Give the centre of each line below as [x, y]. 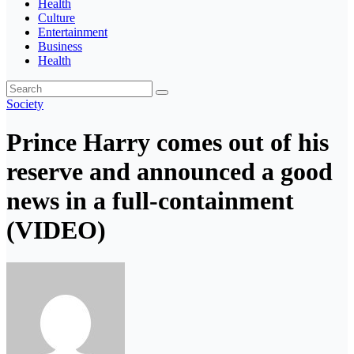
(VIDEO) [56, 230]
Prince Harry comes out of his [168, 143]
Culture [56, 18]
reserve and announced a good [169, 172]
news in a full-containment [150, 201]
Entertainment [73, 32]
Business [60, 46]
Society [25, 104]
